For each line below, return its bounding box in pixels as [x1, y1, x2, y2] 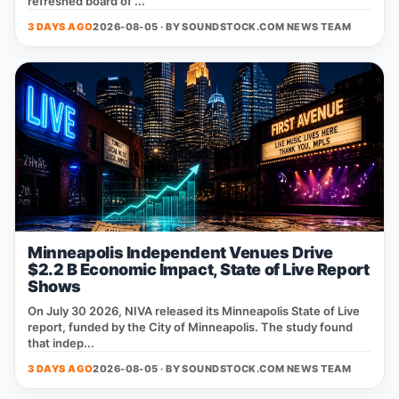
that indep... [28, 336, 94, 350]
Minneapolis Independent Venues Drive [28, 243, 333, 262]
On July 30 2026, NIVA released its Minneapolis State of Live [28, 304, 360, 318]
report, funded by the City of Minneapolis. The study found [28, 320, 353, 334]
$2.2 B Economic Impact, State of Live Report [28, 260, 370, 279]
